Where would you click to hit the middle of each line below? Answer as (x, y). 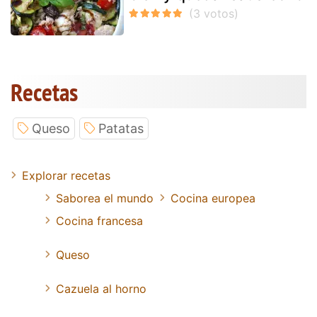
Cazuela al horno (101, 289)
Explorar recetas (66, 176)
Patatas (121, 129)
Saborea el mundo (105, 198)
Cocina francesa (99, 221)
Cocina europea (213, 198)
